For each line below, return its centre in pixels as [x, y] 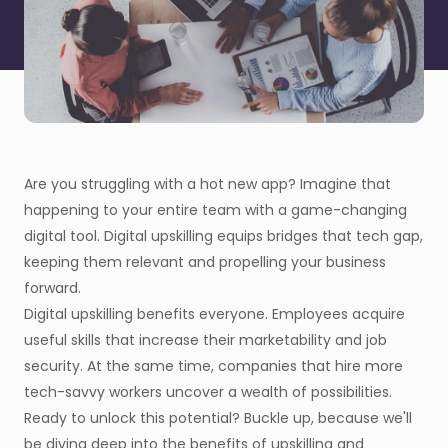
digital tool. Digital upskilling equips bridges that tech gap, [223, 236]
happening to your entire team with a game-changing [215, 210]
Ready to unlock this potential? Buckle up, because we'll [218, 418]
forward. [52, 288]
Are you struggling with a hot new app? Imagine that [207, 184]
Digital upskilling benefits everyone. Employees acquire [214, 314]
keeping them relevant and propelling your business [205, 262]
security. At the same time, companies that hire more [213, 366]
